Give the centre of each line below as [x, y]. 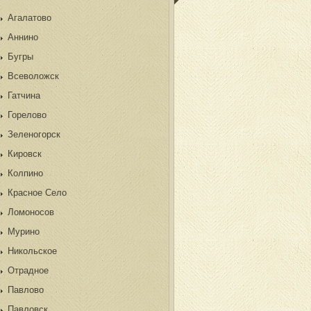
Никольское [32, 251]
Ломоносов [31, 212]
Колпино [25, 173]
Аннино [23, 37]
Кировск [25, 154]
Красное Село [37, 193]
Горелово [27, 115]
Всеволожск [33, 76]
